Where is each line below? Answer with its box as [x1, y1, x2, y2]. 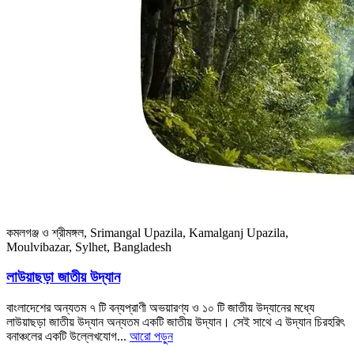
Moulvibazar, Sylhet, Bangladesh [6, 239, 171, 254]
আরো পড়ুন [130, 330, 173, 344]
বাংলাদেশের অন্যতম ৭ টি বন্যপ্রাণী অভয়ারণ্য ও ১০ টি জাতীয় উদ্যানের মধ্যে [6, 301, 314, 315]
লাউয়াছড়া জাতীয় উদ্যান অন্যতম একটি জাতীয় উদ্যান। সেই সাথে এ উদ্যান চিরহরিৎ [6, 315, 345, 330]
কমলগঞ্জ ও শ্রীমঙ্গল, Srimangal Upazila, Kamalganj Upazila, [6, 225, 288, 239]
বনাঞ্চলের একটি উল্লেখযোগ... [6, 330, 130, 344]
